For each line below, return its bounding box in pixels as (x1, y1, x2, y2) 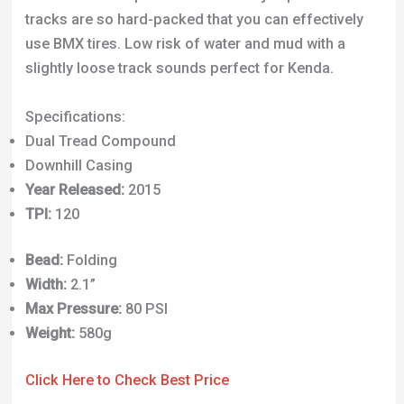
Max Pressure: (24, 300, 122, 318)
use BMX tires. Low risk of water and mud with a (24, 35, 345, 53)
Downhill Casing (24, 156, 133, 174)
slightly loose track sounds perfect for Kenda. (24, 60, 334, 78)
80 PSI (121, 300, 168, 318)
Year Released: (24, 180, 124, 198)
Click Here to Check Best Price (24, 371, 229, 389)
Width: (24, 276, 67, 294)
